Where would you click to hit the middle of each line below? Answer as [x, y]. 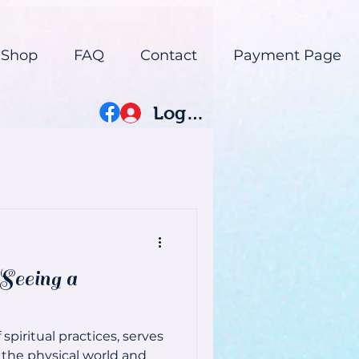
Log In [182, 113]
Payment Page [287, 55]
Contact [168, 55]
